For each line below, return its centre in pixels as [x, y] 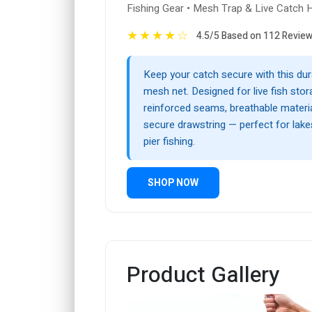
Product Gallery [203, 275]
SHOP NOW [173, 183]
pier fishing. [169, 142]
